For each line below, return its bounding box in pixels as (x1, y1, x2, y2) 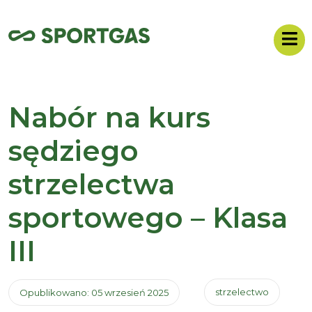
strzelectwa (8, 167, 175, 201)
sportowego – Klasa (8, 201, 288, 235)
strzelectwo (215, 286, 269, 297)
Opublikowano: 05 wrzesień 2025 (19, 287, 169, 298)
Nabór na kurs (8, 100, 210, 134)
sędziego (8, 134, 139, 168)
